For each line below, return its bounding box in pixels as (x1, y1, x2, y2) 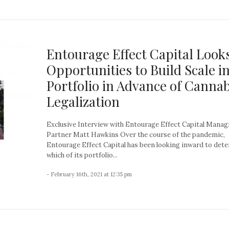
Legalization (47, 92, 120, 110)
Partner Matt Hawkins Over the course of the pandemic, (47, 130, 225, 139)
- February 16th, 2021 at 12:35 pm (47, 170, 132, 178)
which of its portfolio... (47, 150, 118, 159)
